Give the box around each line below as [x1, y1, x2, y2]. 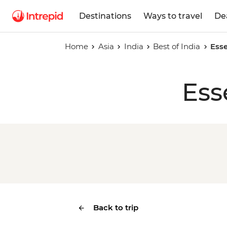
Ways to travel [143, 11, 202, 21]
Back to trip [93, 203, 138, 212]
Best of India [153, 42, 201, 51]
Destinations [79, 11, 131, 21]
